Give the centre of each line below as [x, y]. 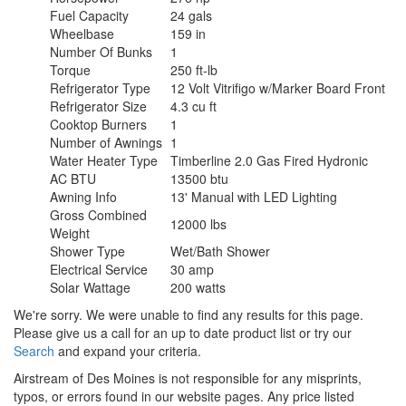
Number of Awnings [106, 143]
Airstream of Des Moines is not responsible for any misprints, [188, 378]
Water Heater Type [104, 161]
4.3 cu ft [193, 106]
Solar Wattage [90, 288]
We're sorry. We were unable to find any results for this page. [188, 315]
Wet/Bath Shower [220, 251]
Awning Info [83, 197]
